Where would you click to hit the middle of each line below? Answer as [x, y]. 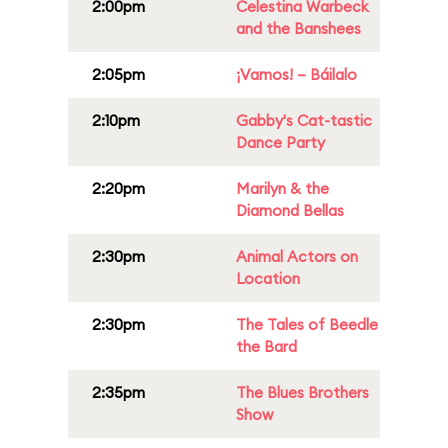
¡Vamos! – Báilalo [296, 74]
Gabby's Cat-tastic [304, 120]
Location [268, 278]
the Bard [266, 346]
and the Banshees [298, 28]
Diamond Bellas [290, 210]
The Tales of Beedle [307, 324]
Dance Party [280, 142]
